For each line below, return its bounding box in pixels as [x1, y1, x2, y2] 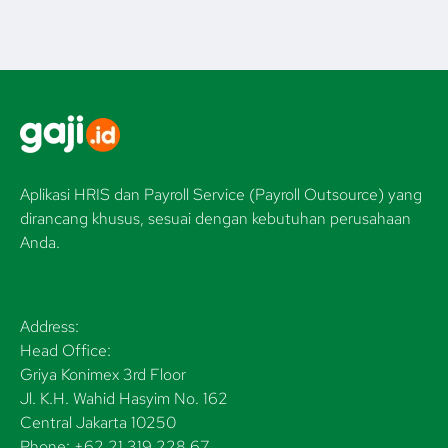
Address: [20, 316, 79, 338]
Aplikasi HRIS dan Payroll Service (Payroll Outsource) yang [20, 184, 422, 206]
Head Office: [20, 340, 111, 362]
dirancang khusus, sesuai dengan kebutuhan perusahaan [20, 208, 411, 230]
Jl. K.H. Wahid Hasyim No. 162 [20, 388, 228, 410]
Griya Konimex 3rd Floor [20, 364, 186, 386]
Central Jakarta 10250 [20, 412, 176, 434]
